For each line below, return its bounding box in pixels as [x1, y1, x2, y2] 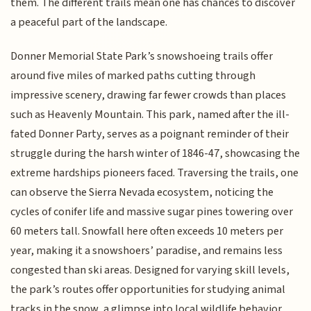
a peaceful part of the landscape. [10, 14, 168, 31]
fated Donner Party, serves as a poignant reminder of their [10, 125, 289, 142]
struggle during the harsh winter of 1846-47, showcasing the [10, 144, 301, 162]
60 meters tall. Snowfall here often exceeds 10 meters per [10, 222, 284, 239]
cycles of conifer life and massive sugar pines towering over [10, 203, 294, 220]
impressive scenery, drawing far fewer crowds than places [10, 86, 287, 103]
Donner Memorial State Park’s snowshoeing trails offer [10, 47, 274, 65]
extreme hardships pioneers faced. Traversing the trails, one [10, 164, 299, 181]
